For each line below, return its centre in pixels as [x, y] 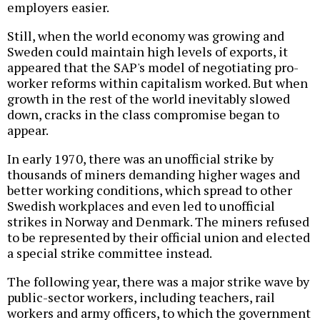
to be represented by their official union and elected [159, 237]
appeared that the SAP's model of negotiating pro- [153, 67]
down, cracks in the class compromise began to [143, 114]
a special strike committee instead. [110, 252]
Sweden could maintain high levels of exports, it [147, 51]
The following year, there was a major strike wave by [158, 281]
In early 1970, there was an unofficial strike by [140, 158]
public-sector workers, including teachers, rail [141, 297]
